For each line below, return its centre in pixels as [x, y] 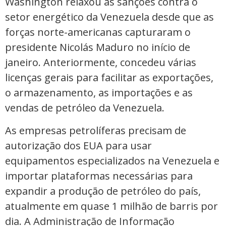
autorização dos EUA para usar [78, 145]
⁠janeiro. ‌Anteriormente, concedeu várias [101, 63]
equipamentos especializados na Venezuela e [112, 160]
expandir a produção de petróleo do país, [103, 191]
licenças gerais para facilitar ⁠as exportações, [109, 78]
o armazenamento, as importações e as [99, 93]
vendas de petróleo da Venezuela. [85, 108]
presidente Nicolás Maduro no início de [98, 47]
